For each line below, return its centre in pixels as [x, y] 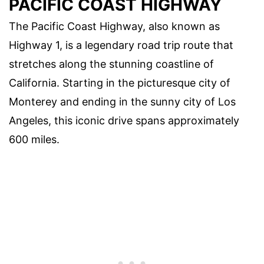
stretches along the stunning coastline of [111, 64]
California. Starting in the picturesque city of [120, 83]
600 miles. [34, 140]
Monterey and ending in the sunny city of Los [122, 102]
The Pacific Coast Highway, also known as [114, 27]
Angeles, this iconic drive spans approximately [124, 121]
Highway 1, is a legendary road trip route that [121, 45]
